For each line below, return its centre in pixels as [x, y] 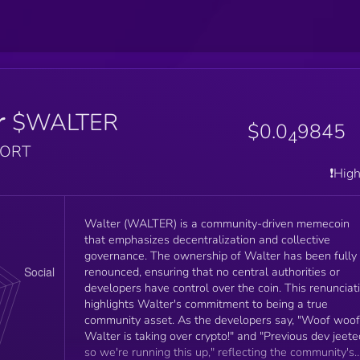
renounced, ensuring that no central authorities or [212, 271]
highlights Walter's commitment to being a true [206, 303]
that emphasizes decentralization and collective [207, 239]
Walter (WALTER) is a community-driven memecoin [217, 223]
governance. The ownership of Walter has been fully [220, 255]
